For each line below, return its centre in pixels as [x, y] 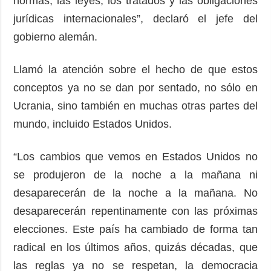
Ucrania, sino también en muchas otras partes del [135, 106]
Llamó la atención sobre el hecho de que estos [135, 69]
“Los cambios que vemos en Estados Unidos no [135, 156]
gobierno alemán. [59, 37]
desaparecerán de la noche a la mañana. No [135, 193]
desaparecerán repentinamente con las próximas [135, 211]
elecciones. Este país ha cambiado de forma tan [135, 229]
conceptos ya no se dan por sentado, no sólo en [135, 87]
